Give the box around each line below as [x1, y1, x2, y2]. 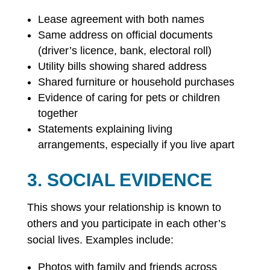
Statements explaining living [37, 123, 172, 135]
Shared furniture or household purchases [37, 76, 234, 88]
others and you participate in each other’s [27, 218, 226, 230]
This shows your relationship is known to [27, 201, 221, 213]
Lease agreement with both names [37, 13, 204, 25]
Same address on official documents [37, 29, 213, 41]
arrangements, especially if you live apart [37, 139, 234, 151]
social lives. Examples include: [27, 234, 174, 246]
